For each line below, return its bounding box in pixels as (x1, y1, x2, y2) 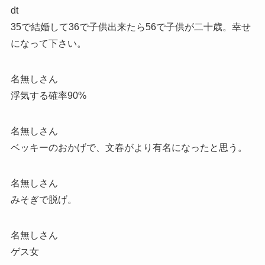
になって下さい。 (10, 38, 86, 49)
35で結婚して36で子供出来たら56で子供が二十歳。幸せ (10, 22, 251, 33)
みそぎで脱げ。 (10, 195, 77, 205)
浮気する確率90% (10, 91, 86, 101)
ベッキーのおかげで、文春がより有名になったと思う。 (10, 143, 247, 153)
